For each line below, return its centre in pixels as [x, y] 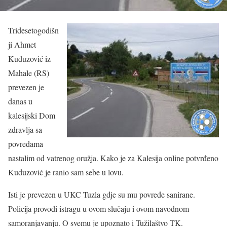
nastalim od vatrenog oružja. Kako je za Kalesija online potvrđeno [113, 158]
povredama [26, 143]
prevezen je [26, 87]
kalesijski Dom [32, 115]
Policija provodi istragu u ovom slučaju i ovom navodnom [99, 208]
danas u [20, 101]
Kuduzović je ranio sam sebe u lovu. [66, 172]
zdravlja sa [25, 129]
